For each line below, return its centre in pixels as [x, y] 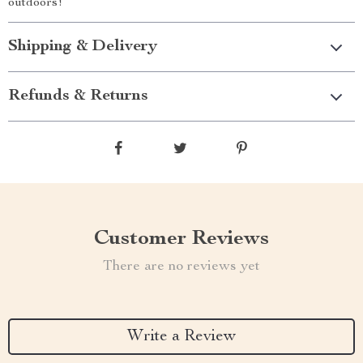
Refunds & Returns [78, 96]
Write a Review [181, 337]
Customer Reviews [181, 239]
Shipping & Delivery [83, 47]
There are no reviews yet [181, 267]
